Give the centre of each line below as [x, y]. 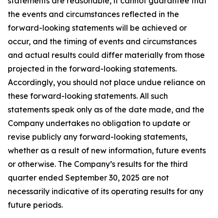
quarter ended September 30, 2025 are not [88, 178]
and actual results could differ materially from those [106, 55]
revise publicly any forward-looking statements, [98, 137]
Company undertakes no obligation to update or [99, 123]
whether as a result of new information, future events [107, 150]
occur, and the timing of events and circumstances [102, 41]
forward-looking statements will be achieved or [97, 28]
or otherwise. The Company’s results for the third [98, 164]
